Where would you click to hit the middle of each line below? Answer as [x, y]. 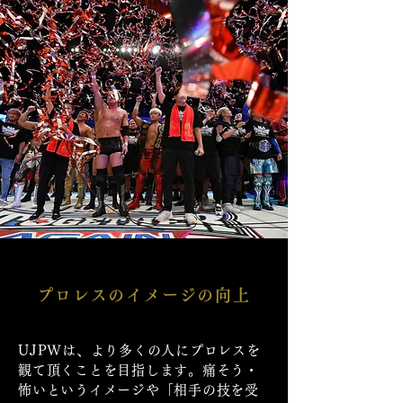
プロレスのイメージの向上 [144, 295]
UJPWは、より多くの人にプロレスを [139, 350]
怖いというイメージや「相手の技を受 [139, 390]
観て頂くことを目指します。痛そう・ [139, 370]
